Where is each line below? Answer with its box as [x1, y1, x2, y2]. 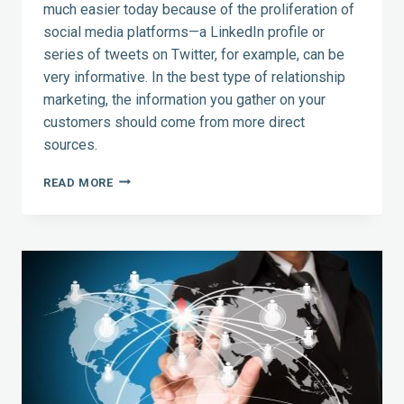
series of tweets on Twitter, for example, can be [43, 45, 344, 63]
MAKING [112, 351, 162, 365]
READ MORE [43, 175, 114, 189]
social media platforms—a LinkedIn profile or [43, 23, 325, 41]
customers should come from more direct [43, 113, 305, 131]
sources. [43, 135, 97, 153]
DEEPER [112, 188, 159, 203]
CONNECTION [112, 387, 193, 401]
